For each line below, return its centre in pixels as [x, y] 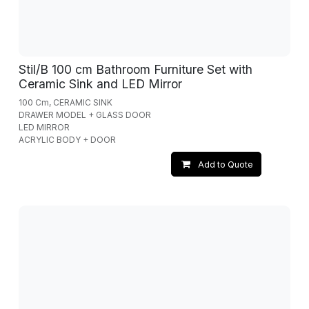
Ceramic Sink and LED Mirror [100, 83]
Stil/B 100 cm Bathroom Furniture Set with [135, 69]
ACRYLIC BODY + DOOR [67, 139]
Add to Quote [225, 165]
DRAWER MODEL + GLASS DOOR [84, 114]
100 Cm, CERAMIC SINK [65, 102]
